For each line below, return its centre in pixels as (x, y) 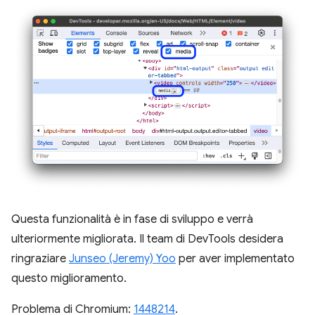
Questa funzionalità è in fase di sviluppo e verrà (132, 220)
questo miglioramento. (69, 279)
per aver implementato (235, 259)
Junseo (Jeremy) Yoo (122, 259)
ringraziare (40, 259)
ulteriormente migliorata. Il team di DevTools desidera (147, 239)
